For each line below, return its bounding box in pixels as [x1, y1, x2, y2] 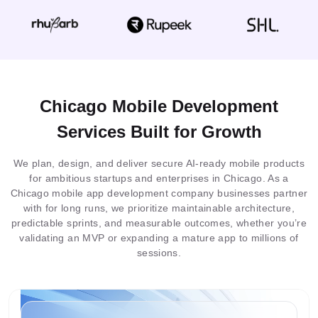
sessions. [136, 247, 182, 258]
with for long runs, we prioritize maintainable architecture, [23, 202, 295, 214]
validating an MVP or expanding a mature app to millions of [19, 232, 299, 243]
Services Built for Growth [56, 122, 262, 141]
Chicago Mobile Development [40, 97, 278, 116]
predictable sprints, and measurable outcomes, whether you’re [11, 217, 307, 229]
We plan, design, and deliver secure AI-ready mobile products [13, 158, 305, 169]
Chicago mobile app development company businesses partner [10, 187, 308, 199]
